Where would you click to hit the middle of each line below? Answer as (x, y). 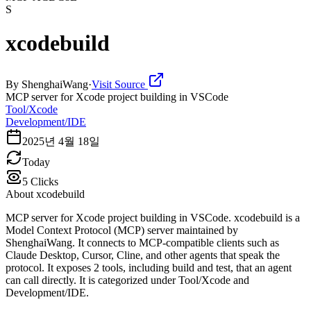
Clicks (43, 181)
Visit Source (120, 84)
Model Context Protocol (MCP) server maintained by (122, 230)
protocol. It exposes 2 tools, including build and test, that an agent (149, 267)
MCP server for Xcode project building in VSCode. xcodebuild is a (153, 217)
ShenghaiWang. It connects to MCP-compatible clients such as (142, 242)
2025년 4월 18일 (61, 141)
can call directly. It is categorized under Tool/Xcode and (127, 280)
